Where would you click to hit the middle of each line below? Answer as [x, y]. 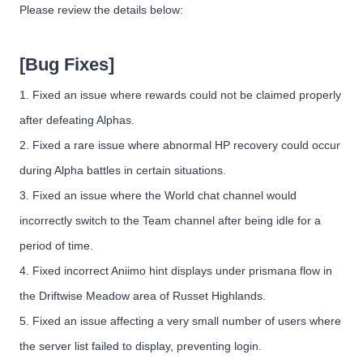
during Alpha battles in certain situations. [122, 171]
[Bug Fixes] [66, 65]
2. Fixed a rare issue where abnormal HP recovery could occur [179, 145]
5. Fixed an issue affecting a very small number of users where [180, 321]
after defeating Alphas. [77, 120]
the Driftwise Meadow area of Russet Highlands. [142, 296]
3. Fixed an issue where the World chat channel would [158, 196]
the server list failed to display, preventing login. [140, 346]
